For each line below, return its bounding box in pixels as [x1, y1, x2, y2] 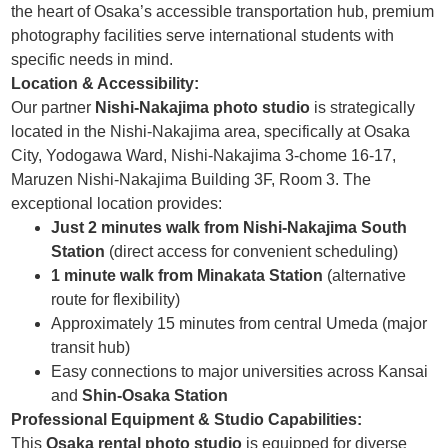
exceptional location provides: [11, 195, 223, 213]
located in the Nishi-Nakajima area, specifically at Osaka [11, 123, 411, 141]
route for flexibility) [51, 291, 181, 309]
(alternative [323, 267, 407, 285]
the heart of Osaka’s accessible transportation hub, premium [11, 3, 435, 21]
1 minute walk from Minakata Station [51, 267, 324, 285]
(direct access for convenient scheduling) [105, 243, 399, 261]
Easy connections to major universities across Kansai [51, 363, 429, 381]
